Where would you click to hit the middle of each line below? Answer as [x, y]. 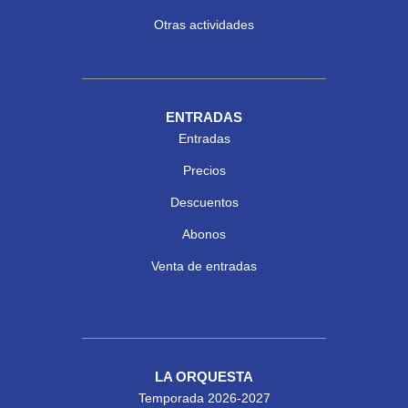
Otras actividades [204, 25]
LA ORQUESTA [204, 377]
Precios [204, 171]
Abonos [204, 235]
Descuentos [204, 203]
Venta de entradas [204, 266]
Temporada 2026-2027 [204, 398]
